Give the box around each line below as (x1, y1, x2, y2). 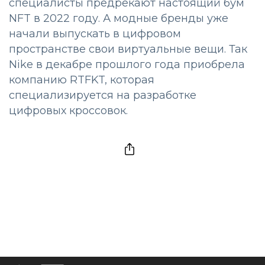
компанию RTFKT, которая (9, 73, 154, 87)
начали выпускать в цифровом (9, 27, 181, 41)
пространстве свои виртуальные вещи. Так (9, 43, 247, 56)
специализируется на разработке (9, 89, 196, 102)
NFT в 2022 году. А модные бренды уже (9, 12, 228, 25)
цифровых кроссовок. (9, 104, 128, 118)
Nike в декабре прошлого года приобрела (9, 58, 245, 72)
